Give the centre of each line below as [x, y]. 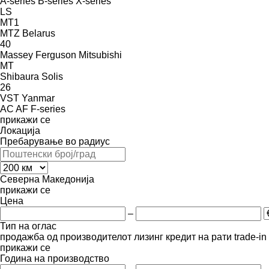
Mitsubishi [100, 55]
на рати [215, 237]
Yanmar [38, 98]
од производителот [89, 237]
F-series [48, 109]
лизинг [149, 237]
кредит [181, 237]
